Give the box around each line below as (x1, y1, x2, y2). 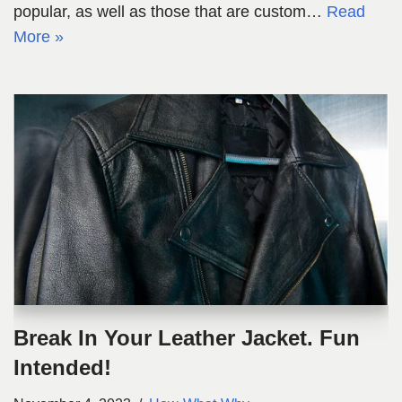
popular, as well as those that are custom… (13, 3, 327, 22)
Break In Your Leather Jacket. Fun (13, 326, 360, 351)
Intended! (13, 355, 111, 380)
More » (13, 28, 64, 47)
